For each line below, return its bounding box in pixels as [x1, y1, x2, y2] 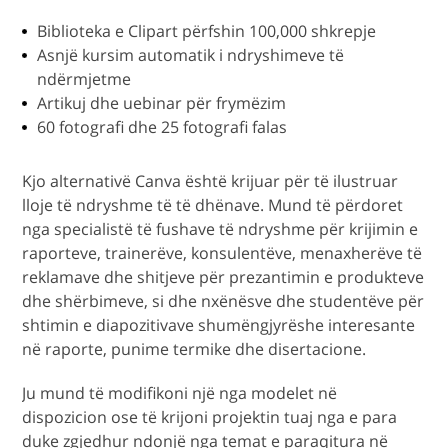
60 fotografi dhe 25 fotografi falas [37, 116, 288, 139]
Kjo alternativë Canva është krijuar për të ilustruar [22, 170, 399, 193]
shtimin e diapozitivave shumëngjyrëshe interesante [22, 314, 416, 337]
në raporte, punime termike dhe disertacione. [22, 338, 367, 361]
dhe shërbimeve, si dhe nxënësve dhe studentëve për [22, 290, 425, 313]
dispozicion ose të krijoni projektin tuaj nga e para [22, 406, 398, 429]
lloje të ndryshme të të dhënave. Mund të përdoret [22, 194, 404, 217]
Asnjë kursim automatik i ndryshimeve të [37, 44, 345, 67]
